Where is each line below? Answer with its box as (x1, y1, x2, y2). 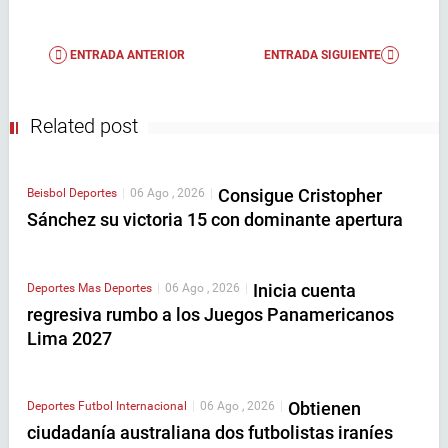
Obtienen (288, 398, 361, 420)
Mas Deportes (78, 280, 152, 295)
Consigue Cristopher (218, 185, 382, 207)
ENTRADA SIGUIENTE (264, 48, 381, 63)
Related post (30, 114, 138, 139)
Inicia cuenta (253, 279, 356, 301)
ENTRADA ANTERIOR (67, 48, 185, 63)
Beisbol (27, 186, 69, 201)
